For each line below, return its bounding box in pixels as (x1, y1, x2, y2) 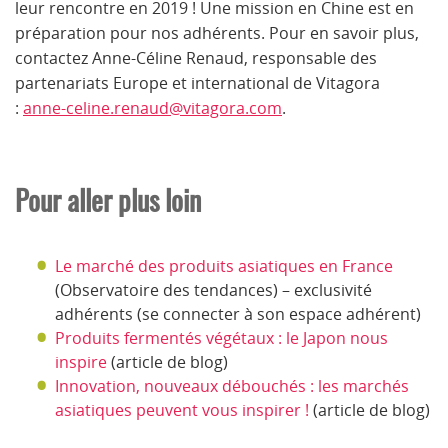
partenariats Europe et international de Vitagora (15, 71, 380, 94)
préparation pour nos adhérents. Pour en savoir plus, (15, 21, 419, 44)
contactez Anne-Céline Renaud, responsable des (15, 46, 377, 69)
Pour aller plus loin (15, 180, 201, 219)
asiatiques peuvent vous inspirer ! (55, 398, 309, 421)
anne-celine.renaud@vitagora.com (23, 96, 282, 119)
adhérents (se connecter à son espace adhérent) (55, 302, 421, 325)
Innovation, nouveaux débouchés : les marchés (55, 374, 409, 397)
